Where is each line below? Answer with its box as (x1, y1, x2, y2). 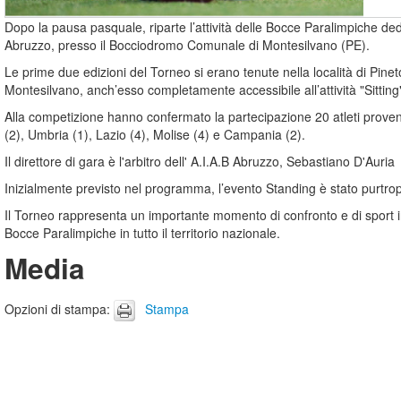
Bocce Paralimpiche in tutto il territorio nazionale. (4, 224, 280, 242)
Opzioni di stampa (4, 300, 107, 318)
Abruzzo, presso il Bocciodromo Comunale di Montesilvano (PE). (4, 36, 370, 54)
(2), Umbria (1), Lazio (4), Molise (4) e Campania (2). (4, 125, 305, 143)
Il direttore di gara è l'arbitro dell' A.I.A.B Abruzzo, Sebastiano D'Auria (4, 152, 395, 170)
